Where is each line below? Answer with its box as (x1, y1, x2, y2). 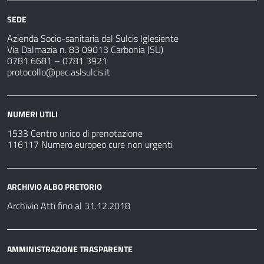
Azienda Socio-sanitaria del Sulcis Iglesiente (7, 31, 179, 45)
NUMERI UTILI (7, 107, 58, 120)
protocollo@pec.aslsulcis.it (7, 64, 110, 79)
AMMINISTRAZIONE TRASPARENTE (7, 242, 133, 255)
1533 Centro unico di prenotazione (7, 126, 143, 140)
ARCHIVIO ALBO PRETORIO (7, 180, 102, 193)
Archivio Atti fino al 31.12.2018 (7, 198, 130, 213)
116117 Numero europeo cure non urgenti (7, 137, 173, 151)
